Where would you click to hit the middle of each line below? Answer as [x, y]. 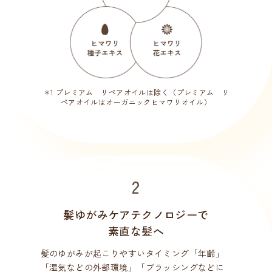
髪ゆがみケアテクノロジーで [136, 214]
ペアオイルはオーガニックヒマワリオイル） [136, 101]
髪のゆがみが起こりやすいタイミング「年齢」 [132, 253]
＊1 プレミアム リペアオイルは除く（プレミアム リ [136, 92]
